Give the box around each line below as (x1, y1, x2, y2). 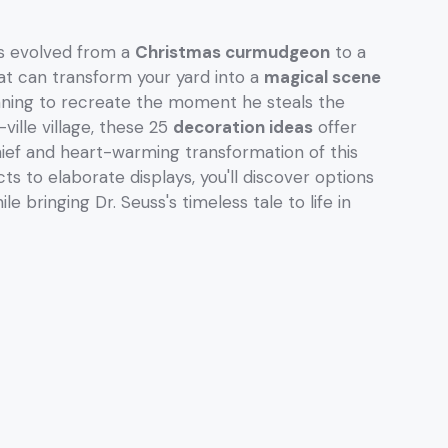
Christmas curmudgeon (135, 41, 330, 63)
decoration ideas (173, 116, 313, 138)
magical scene (264, 66, 381, 88)
